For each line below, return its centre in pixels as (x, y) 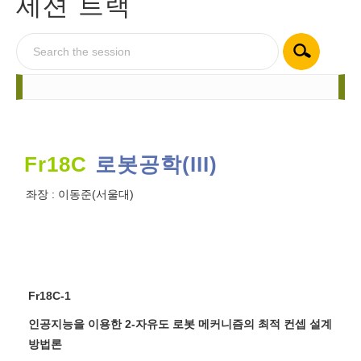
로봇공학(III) (157, 164)
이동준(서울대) (96, 194)
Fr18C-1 (50, 296)
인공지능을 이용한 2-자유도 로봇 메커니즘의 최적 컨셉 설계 (180, 324)
